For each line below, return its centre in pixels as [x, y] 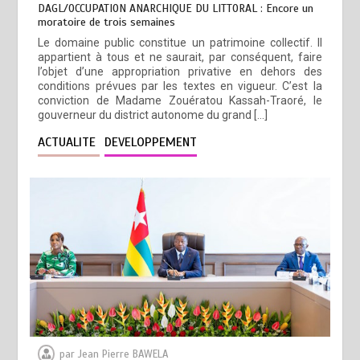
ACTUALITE [69, 143]
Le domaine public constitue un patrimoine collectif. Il [180, 43]
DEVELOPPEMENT [151, 143]
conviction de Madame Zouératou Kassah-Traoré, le [180, 101]
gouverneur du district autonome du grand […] [153, 115]
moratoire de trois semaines [107, 22]
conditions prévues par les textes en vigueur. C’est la [180, 86]
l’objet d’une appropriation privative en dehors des [180, 72]
